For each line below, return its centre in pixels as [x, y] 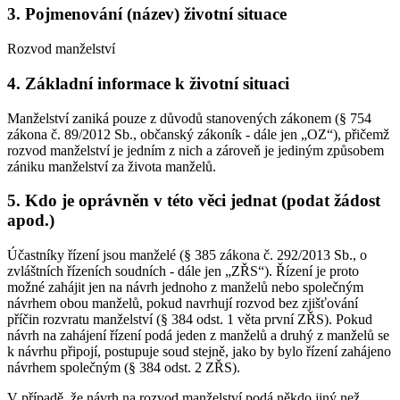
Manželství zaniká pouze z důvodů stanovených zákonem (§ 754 [189, 118]
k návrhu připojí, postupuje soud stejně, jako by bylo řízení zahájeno [199, 352]
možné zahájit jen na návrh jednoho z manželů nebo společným [185, 287]
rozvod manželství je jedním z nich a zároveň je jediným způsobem [196, 150]
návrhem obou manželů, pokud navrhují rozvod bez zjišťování [183, 304]
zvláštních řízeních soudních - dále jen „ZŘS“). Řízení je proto [183, 271]
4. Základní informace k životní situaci [148, 83]
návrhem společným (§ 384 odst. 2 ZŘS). [124, 368]
